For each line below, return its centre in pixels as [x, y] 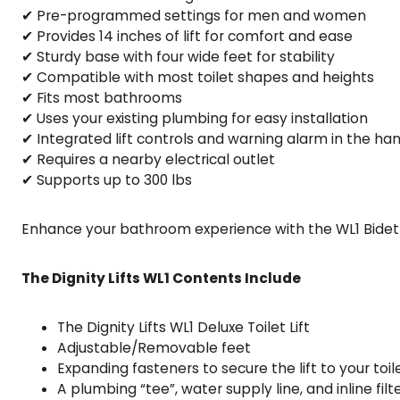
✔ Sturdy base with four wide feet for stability [178, 56]
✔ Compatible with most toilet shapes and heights [198, 77]
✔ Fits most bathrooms [102, 97]
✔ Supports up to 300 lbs [107, 179]
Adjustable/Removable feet [154, 347]
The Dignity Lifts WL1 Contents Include [161, 278]
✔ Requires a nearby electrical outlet [148, 159]
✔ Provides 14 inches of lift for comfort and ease [187, 36]
